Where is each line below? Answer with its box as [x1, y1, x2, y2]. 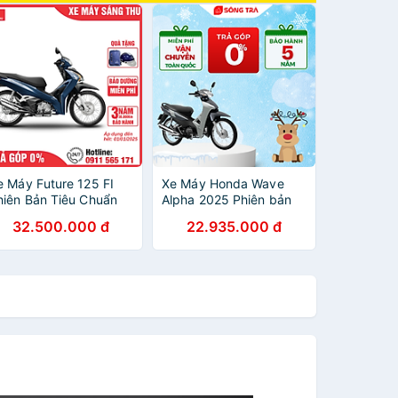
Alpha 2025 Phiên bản [162, 192, 291, 207]
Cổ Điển [162, 208, 208, 223]
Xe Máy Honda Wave [162, 176, 284, 191]
